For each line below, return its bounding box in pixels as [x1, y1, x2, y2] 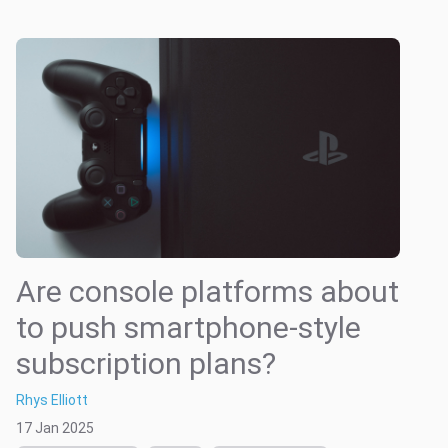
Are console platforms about [16, 274, 399, 310]
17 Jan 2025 [16, 420, 94, 437]
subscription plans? [16, 346, 276, 382]
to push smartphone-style [16, 310, 361, 346]
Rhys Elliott [16, 392, 88, 409]
